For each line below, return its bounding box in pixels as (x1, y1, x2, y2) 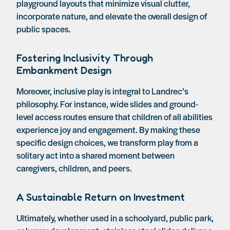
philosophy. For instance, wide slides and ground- (16, 98, 198, 110)
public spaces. (16, 23, 71, 35)
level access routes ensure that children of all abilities (16, 110, 213, 123)
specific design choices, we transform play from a (16, 136, 198, 148)
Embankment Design (16, 64, 111, 76)
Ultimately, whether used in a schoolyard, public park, (16, 212, 214, 224)
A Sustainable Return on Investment (16, 191, 185, 203)
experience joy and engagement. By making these (16, 123, 200, 136)
